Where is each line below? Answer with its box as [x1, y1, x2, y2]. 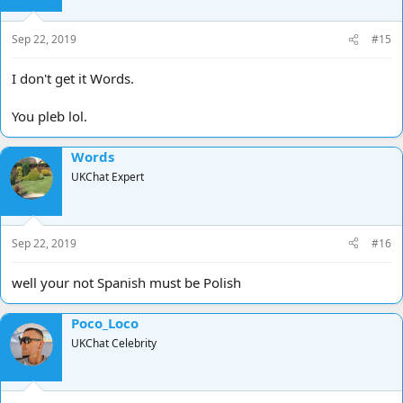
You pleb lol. [12, 107, 87, 126]
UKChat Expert [71, 169, 144, 185]
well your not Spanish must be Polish [12, 273, 241, 291]
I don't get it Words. [12, 69, 134, 88]
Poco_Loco [71, 313, 139, 332]
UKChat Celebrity [71, 335, 157, 351]
